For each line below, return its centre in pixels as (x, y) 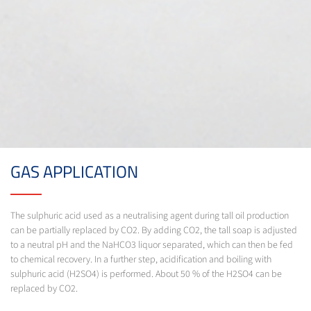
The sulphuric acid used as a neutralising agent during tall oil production (150, 216)
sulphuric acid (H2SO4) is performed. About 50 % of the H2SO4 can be (146, 275)
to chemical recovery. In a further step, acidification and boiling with (141, 260)
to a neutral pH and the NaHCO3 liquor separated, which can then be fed (152, 245)
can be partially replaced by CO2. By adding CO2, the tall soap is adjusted (154, 231)
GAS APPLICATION (74, 172)
